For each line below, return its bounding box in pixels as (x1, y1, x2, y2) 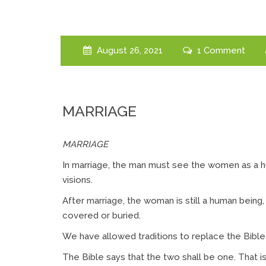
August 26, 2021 (94, 45, 163, 56)
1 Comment (194, 45, 245, 56)
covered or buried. (62, 210, 141, 221)
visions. (62, 174, 93, 185)
